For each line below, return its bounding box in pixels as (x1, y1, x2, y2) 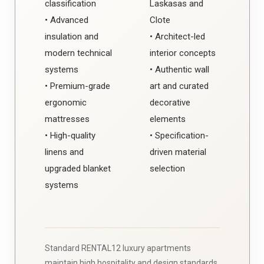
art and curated (150, 80, 209, 91)
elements (150, 113, 186, 124)
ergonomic (44, 97, 87, 108)
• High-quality (44, 130, 95, 141)
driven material (150, 146, 206, 157)
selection (150, 163, 185, 174)
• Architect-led (150, 31, 205, 42)
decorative (150, 97, 190, 108)
